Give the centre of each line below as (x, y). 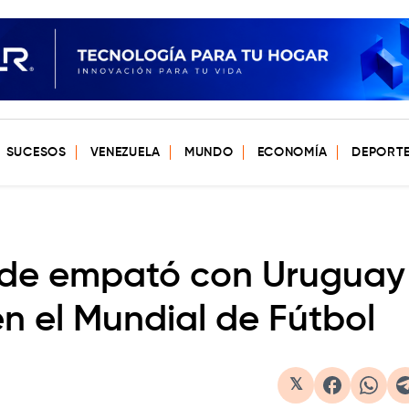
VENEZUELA (125, 152)
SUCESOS (36, 152)
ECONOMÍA (293, 152)
